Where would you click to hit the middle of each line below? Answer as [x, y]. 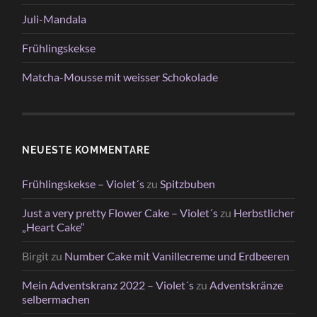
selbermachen [56, 299]
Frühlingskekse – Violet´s [83, 183]
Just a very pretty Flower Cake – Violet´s [120, 212]
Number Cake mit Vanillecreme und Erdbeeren [177, 255]
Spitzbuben [188, 183]
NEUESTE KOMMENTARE [86, 149]
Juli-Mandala [54, 18]
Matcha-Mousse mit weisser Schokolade [120, 76]
